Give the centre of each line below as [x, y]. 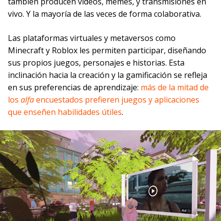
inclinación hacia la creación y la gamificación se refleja [108, 75]
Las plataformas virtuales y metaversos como [92, 38]
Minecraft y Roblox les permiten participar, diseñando [107, 50]
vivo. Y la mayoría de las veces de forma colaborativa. [105, 14]
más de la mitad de [175, 87]
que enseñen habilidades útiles [65, 112]
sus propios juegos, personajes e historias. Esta [96, 62]
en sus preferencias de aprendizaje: [74, 87]
